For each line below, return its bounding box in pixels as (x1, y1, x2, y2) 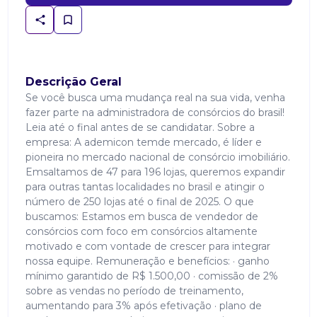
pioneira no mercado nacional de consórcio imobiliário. (25, 151, 290, 163)
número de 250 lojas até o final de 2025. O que (25, 195, 254, 208)
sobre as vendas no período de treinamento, (25, 284, 243, 297)
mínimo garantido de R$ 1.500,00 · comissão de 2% (25, 270, 278, 282)
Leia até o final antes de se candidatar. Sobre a (25, 121, 255, 134)
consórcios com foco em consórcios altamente (25, 225, 258, 238)
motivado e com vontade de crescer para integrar (25, 240, 270, 253)
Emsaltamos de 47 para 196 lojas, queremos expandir (25, 166, 285, 178)
